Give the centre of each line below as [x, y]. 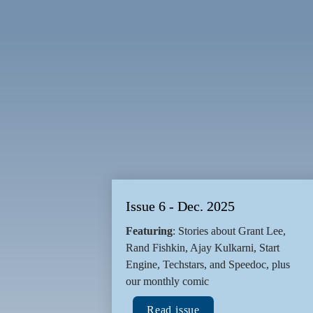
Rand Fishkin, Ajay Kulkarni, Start [203, 247]
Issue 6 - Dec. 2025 [180, 206]
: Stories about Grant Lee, [229, 231]
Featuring [149, 231]
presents [106, 43]
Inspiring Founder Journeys [163, 78]
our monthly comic [167, 281]
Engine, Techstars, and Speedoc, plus [208, 264]
